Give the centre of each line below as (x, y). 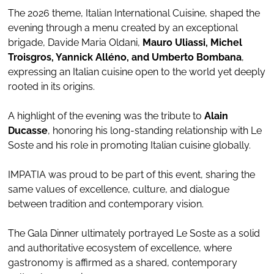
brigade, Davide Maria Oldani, (75, 42)
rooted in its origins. (51, 86)
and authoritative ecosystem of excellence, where (120, 248)
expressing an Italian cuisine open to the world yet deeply (137, 72)
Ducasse (28, 130)
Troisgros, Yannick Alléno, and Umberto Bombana (125, 57)
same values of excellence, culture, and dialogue (119, 189)
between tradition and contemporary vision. (106, 204)
